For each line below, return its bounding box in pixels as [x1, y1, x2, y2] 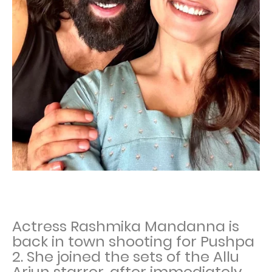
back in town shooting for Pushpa [12, 231, 254, 251]
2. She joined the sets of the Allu [12, 246, 239, 267]
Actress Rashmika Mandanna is [12, 216, 239, 236]
